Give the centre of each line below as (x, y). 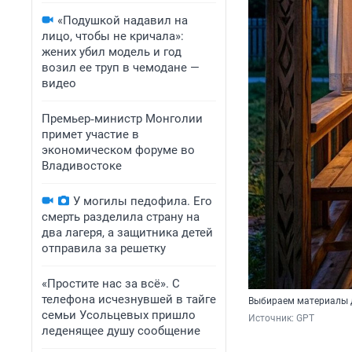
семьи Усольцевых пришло (119, 315)
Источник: (272, 319)
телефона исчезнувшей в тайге (129, 299)
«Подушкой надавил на (123, 20)
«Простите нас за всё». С (111, 284)
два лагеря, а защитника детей (127, 233)
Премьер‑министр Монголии (122, 119)
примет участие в (90, 134)
